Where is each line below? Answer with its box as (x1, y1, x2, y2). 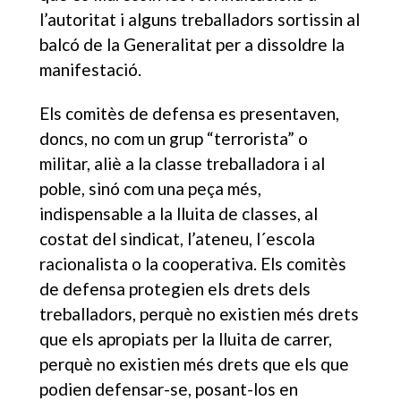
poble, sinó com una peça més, (39, 177, 262, 199)
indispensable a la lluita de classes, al (39, 202, 319, 224)
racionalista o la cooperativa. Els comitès (39, 252, 347, 274)
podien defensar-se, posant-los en (39, 378, 299, 399)
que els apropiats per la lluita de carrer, (39, 328, 333, 349)
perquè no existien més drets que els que (39, 353, 350, 374)
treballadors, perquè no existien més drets (39, 303, 360, 324)
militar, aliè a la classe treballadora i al (39, 152, 326, 174)
